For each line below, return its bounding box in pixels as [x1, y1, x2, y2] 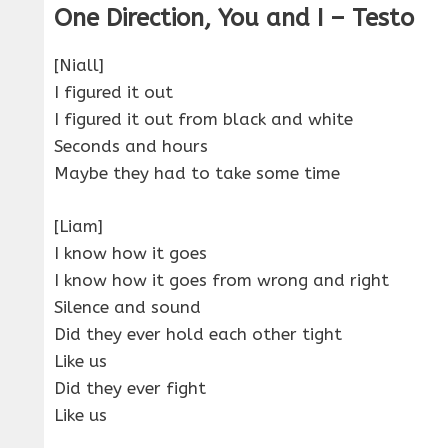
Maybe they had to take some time [54, 163, 340, 184]
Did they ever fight [54, 377, 206, 398]
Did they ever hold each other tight [54, 323, 342, 344]
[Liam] [54, 215, 103, 236]
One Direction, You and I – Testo [54, 4, 414, 33]
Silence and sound [54, 296, 201, 317]
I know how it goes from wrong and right [54, 269, 389, 290]
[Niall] [54, 55, 104, 76]
